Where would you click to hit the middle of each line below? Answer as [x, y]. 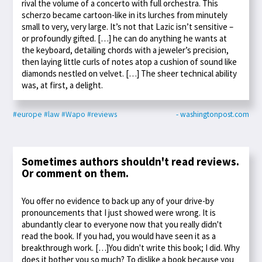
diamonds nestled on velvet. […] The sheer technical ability [130, 73]
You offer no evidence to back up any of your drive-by [118, 201]
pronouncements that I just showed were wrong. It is [119, 213]
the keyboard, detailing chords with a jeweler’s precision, [125, 50]
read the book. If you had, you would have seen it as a [119, 236]
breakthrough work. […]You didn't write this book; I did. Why [131, 248]
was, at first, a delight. [63, 85]
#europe [28, 114]
